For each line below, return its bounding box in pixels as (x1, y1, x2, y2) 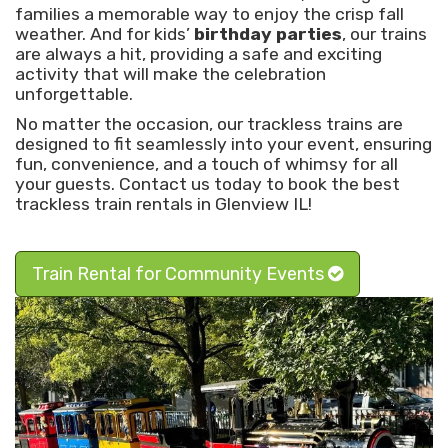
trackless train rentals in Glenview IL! (15, 193, 312, 214)
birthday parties (194, 23, 342, 44)
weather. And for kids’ (15, 23, 194, 44)
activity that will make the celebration (15, 63, 326, 84)
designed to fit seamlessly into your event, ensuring (15, 133, 432, 154)
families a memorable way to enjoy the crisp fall (15, 3, 404, 24)
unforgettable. (15, 83, 133, 104)
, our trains (342, 23, 427, 44)
